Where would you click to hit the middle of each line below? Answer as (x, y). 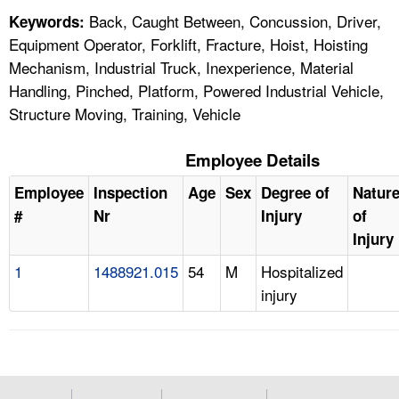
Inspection (130, 192)
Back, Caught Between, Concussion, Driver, (233, 20)
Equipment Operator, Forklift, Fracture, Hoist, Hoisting (188, 44)
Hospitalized (302, 271)
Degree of (295, 192)
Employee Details (252, 159)
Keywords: (47, 21)
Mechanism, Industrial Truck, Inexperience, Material (181, 67)
